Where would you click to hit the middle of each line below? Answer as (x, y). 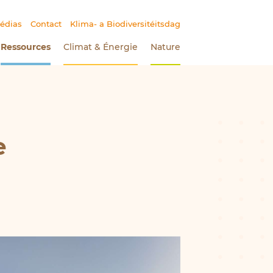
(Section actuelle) (89, 47)
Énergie (119, 47)
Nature (165, 47)
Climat (79, 47)
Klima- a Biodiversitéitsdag (125, 23)
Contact (46, 23)
